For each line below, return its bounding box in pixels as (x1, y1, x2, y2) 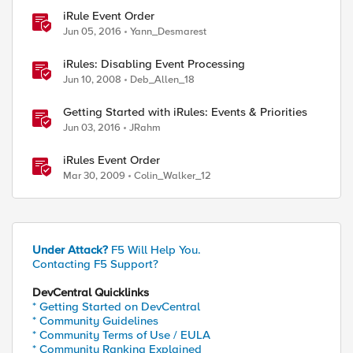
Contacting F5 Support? (32, 257, 158, 271)
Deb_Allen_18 (130, 73, 195, 86)
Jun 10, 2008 (63, 73, 121, 86)
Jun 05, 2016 (63, 25, 121, 38)
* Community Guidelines (32, 314, 158, 328)
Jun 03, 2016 (63, 121, 121, 134)
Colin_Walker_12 (134, 169, 211, 182)
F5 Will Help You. (108, 243, 201, 257)
